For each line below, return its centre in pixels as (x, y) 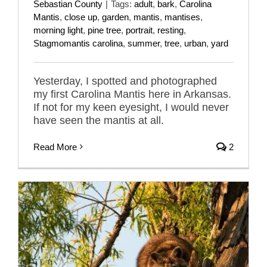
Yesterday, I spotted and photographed (125, 81)
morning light (58, 30)
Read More (55, 147)
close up (81, 17)
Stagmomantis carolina (78, 43)
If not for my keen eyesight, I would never (131, 107)
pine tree (104, 30)
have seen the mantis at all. (99, 120)
